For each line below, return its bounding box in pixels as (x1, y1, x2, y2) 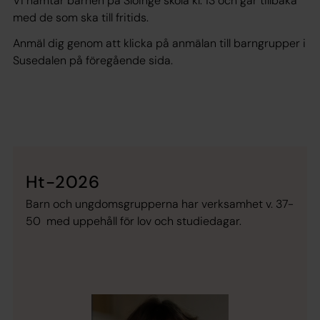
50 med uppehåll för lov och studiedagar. (26, 213, 241, 229)
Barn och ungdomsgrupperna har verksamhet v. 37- (26, 196, 294, 211)
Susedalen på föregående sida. (13, 52, 173, 68)
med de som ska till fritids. (13, 9, 149, 25)
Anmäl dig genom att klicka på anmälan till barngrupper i (13, 35, 306, 51)
